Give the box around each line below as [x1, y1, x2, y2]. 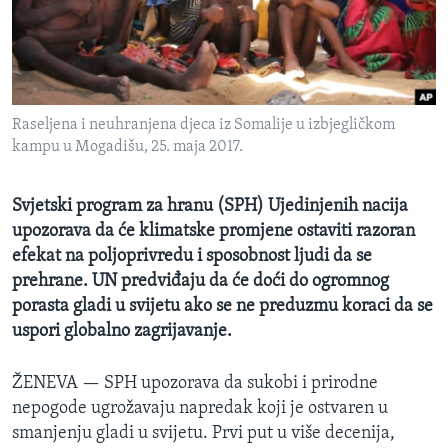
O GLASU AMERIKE [18, 45, 153, 64]
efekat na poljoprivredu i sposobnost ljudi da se [12, 247, 372, 267]
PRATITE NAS [18, 153, 93, 168]
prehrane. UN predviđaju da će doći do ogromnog [12, 272, 389, 292]
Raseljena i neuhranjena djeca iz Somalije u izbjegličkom [12, 117, 395, 134]
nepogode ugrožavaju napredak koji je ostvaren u [12, 399, 388, 419]
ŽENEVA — [12, 374, 104, 394]
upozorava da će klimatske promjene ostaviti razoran [12, 222, 415, 242]
